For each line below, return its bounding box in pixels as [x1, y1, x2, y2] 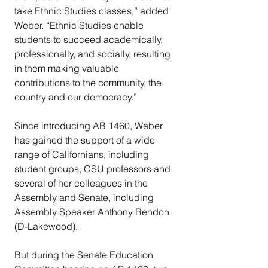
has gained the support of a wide [14, 134, 157, 147]
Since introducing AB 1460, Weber [14, 120, 165, 132]
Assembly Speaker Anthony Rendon [14, 206, 172, 218]
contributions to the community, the [14, 77, 164, 89]
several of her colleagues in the [14, 177, 150, 190]
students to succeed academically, [14, 33, 165, 46]
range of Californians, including [14, 148, 151, 161]
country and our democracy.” [14, 91, 137, 103]
